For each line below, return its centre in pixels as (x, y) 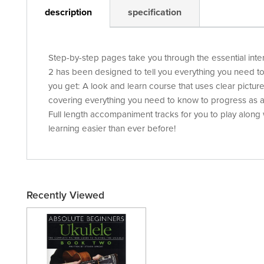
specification (155, 13)
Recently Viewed (65, 195)
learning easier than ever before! (112, 129)
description (68, 13)
